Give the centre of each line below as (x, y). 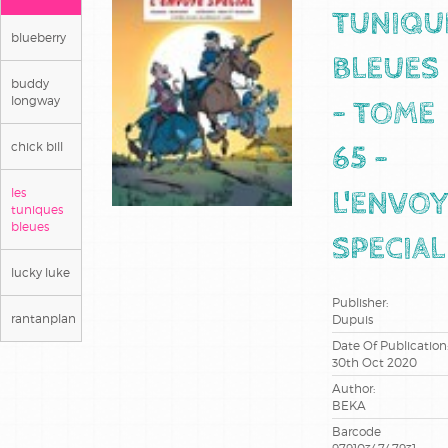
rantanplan (43, 318)
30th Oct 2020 (374, 362)
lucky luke (40, 272)
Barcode (356, 431)
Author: (353, 388)
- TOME (383, 115)
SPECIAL (388, 250)
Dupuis (352, 319)
